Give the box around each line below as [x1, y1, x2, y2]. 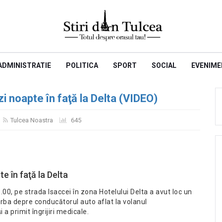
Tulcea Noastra [10, 116, 53, 124]
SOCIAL [151, 61, 176, 69]
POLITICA [65, 61, 98, 69]
